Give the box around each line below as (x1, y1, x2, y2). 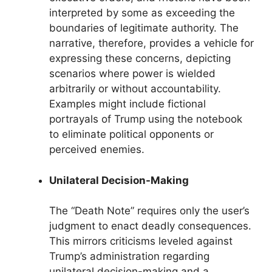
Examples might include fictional (49, 98, 206, 110)
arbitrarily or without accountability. (49, 83, 221, 95)
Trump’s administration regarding (49, 250, 209, 262)
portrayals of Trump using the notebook (49, 113, 242, 125)
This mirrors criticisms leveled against (49, 235, 233, 247)
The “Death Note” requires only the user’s (49, 205, 250, 217)
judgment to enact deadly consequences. (49, 220, 251, 232)
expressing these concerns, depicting (49, 52, 231, 64)
